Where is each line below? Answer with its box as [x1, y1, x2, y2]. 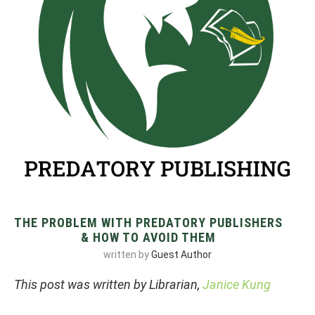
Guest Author [151, 248, 212, 260]
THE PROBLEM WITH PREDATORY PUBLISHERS [14, 214, 283, 230]
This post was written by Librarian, [14, 276, 202, 292]
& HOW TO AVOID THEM [81, 229, 216, 245]
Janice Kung [202, 276, 271, 292]
